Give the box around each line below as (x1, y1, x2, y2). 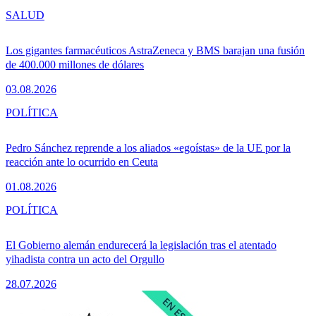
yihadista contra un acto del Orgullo (6, 253, 164, 265)
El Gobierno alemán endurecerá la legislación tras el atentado (6, 238, 276, 251)
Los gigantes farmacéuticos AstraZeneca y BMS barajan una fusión (6, 44, 305, 56)
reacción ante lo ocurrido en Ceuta (6, 155, 158, 168)
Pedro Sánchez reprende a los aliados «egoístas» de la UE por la (6, 141, 291, 154)
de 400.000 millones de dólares (6, 58, 144, 71)
